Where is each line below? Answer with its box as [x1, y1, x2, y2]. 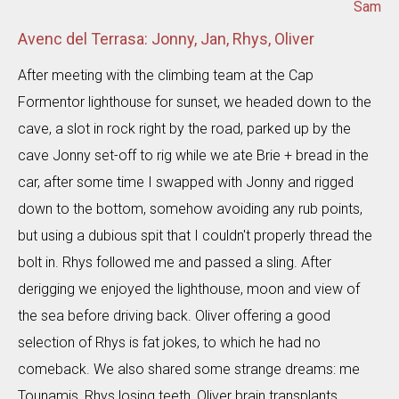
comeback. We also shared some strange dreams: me [18, 361, 360, 378]
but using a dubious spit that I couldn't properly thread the [18, 227, 372, 244]
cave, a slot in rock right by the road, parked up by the [18, 120, 351, 137]
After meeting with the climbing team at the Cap [18, 67, 313, 84]
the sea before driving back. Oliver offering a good [18, 307, 330, 324]
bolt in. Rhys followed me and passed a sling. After [18, 254, 331, 271]
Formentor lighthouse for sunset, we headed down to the [18, 94, 371, 110]
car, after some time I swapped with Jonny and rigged [18, 174, 354, 191]
